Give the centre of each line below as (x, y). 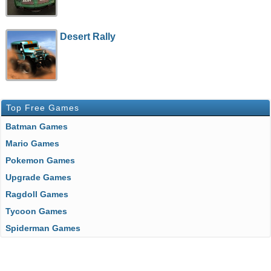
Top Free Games (43, 108)
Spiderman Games (46, 228)
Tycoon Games (39, 211)
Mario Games (36, 143)
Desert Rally (88, 37)
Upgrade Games (41, 177)
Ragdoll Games (40, 194)
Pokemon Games (43, 160)
